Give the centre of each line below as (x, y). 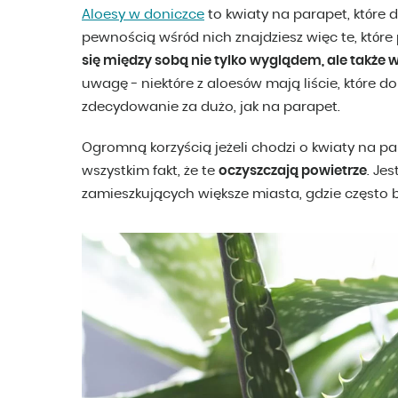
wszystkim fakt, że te (150, 171)
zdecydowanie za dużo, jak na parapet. (211, 107)
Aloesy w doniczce (143, 15)
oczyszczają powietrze (293, 171)
